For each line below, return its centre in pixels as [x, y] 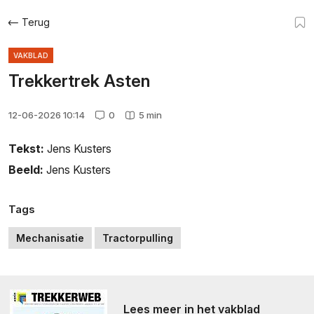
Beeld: [26, 169]
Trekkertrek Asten [79, 81]
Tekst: [26, 148]
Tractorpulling [138, 238]
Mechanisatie [50, 238]
